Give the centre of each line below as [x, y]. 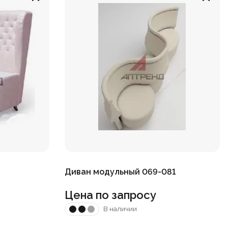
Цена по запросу [110, 195]
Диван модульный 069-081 [120, 172]
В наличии [120, 209]
